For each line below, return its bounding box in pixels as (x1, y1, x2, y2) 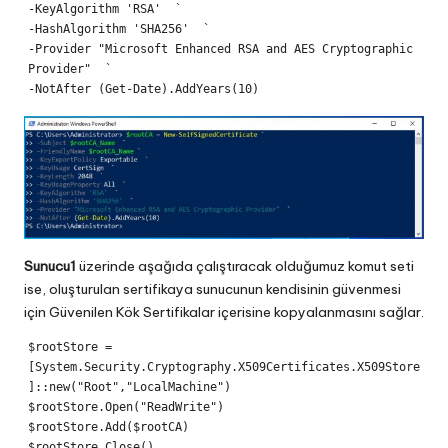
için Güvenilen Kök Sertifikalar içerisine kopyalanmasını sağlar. (24, 303, 424, 322)
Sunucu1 (24, 257, 76, 276)
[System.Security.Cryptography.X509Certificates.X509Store (27, 360, 420, 375)
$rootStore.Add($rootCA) (27, 420, 189, 435)
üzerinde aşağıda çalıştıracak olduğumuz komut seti (76, 257, 414, 276)
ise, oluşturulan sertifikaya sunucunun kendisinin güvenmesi (24, 280, 401, 299)
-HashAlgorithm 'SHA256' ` (27, 21, 210, 36)
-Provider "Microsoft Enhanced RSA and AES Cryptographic (27, 41, 413, 56)
